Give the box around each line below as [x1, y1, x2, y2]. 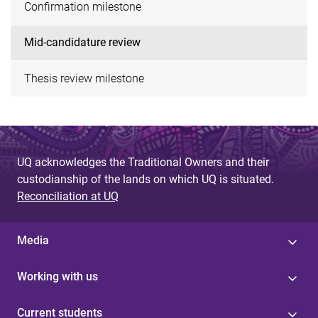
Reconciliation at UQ [17, 189, 119, 203]
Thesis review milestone [24, 71, 145, 85]
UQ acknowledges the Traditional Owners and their [17, 155, 269, 169]
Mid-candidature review [24, 35, 141, 50]
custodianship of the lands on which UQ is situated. [17, 172, 274, 186]
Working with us [17, 269, 98, 283]
